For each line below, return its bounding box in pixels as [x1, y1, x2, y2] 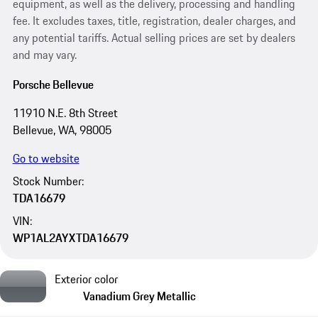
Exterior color [55, 270, 118, 288]
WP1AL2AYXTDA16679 [12, 229, 128, 247]
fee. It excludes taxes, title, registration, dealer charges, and [12, 12, 296, 30]
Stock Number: [12, 172, 84, 190]
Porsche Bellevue [12, 75, 94, 93]
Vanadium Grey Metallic [83, 287, 196, 305]
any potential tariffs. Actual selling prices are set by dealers [12, 29, 295, 47]
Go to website [12, 149, 79, 167]
